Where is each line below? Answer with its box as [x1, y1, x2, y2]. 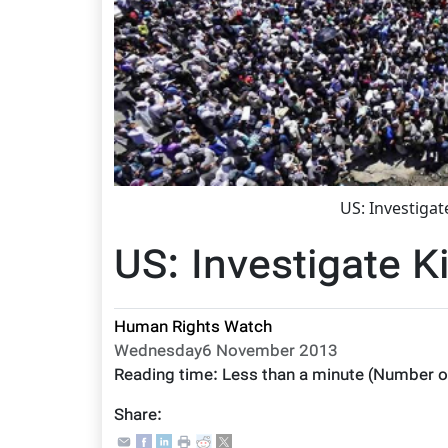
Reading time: [114, 364, 222, 390]
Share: [114, 404, 162, 430]
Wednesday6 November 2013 [114, 340, 338, 366]
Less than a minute [222, 364, 364, 390]
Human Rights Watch [114, 316, 272, 342]
